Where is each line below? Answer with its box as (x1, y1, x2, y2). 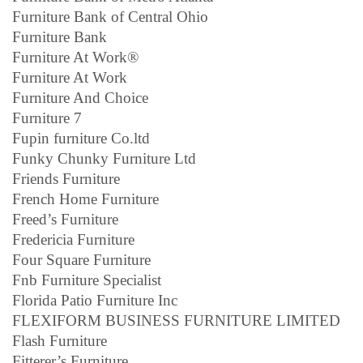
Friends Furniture (12, 169, 120, 187)
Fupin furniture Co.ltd (12, 129, 150, 147)
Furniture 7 (12, 109, 82, 126)
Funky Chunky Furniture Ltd (12, 149, 196, 167)
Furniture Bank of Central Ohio (12, 7, 208, 25)
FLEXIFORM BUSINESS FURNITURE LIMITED (12, 311, 340, 329)
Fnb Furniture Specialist (12, 271, 161, 288)
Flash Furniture (12, 331, 107, 349)
